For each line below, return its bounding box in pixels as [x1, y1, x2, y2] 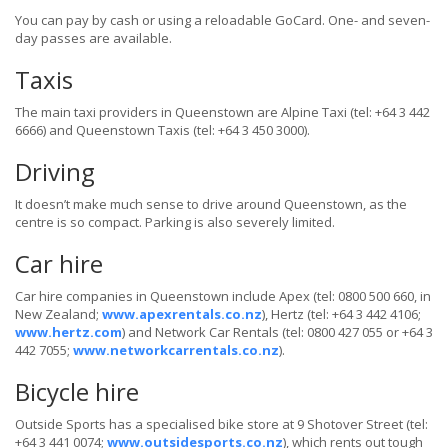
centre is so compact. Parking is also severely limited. [15, 213, 335, 232]
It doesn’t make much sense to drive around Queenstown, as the [15, 195, 407, 214]
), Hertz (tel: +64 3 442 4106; [262, 305, 421, 324]
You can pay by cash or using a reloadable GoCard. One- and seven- [15, 11, 430, 30]
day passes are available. [15, 29, 172, 48]
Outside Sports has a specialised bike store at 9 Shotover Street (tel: [15, 415, 428, 434]
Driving [15, 155, 95, 189]
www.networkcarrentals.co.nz [73, 341, 279, 360]
